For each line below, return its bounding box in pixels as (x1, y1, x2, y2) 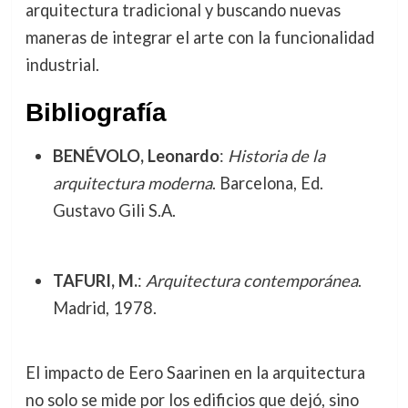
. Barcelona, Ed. (211, 173, 323, 194)
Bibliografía (25, 98, 167, 127)
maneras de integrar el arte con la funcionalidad (25, 27, 374, 48)
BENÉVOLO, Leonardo (52, 146, 219, 167)
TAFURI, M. (52, 270, 138, 291)
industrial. (25, 55, 99, 76)
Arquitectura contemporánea (145, 270, 358, 291)
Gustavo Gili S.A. (52, 200, 176, 221)
